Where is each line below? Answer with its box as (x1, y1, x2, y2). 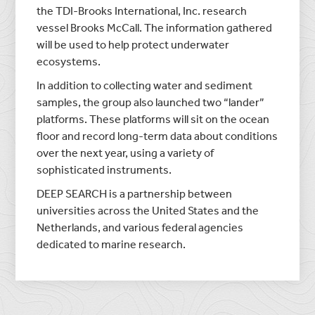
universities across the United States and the (37, 202, 259, 217)
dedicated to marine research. (37, 236, 186, 251)
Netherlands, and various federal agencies (37, 219, 244, 234)
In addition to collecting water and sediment (37, 77, 253, 92)
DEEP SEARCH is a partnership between (37, 186, 233, 200)
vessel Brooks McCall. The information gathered (37, 20, 273, 34)
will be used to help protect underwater (37, 37, 230, 51)
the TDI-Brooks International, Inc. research (37, 3, 247, 18)
